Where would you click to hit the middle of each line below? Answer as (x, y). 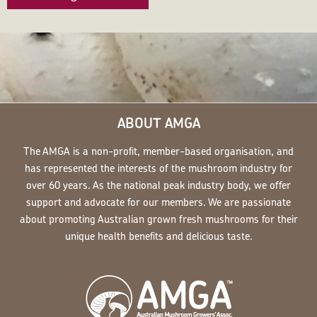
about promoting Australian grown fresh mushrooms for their (158, 219)
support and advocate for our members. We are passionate (158, 202)
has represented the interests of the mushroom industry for (158, 168)
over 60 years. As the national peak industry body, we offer (158, 185)
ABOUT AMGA (158, 123)
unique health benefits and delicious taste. (158, 236)
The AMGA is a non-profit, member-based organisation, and (158, 151)
